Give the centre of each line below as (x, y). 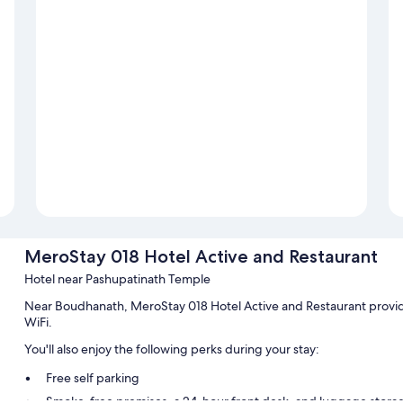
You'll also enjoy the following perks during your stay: (171, 349)
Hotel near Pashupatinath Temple (117, 279)
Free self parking (92, 378)
